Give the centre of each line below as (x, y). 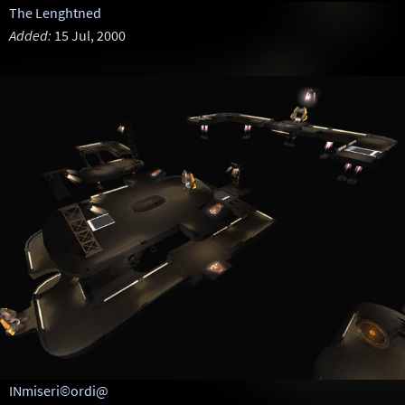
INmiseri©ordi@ (58, 391)
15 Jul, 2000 (88, 35)
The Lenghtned (55, 13)
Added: (30, 35)
